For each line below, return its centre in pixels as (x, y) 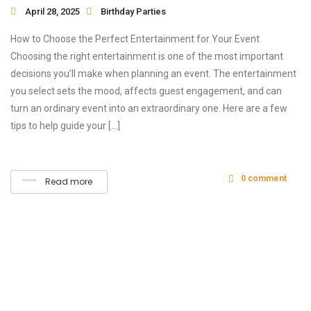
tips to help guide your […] (65, 126)
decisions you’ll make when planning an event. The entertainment (153, 74)
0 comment (264, 178)
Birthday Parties (133, 11)
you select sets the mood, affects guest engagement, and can (146, 91)
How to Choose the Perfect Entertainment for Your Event (135, 39)
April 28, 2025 (52, 11)
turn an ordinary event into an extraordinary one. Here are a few (149, 108)
